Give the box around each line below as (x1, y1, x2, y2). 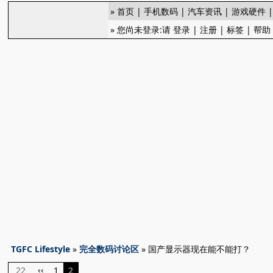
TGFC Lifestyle (11, 243, 71, 255)
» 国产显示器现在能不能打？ (139, 243, 251, 255)
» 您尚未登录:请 (110, 24, 174, 35)
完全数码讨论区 (79, 243, 140, 255)
